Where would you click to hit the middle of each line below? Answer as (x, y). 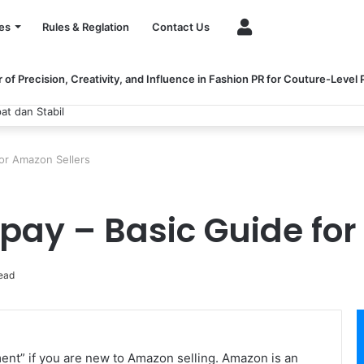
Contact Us (181, 27)
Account (273, 26)
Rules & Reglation (86, 27)
